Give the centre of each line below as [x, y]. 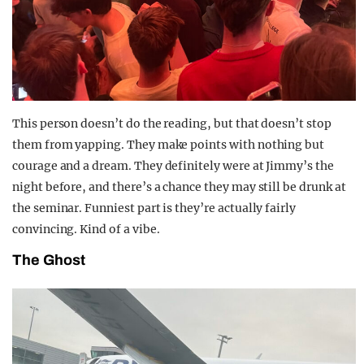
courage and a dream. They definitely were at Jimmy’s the [173, 166]
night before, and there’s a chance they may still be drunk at [179, 187]
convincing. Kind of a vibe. [86, 230]
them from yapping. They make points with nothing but [169, 145]
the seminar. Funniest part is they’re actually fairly [154, 208]
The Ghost [49, 260]
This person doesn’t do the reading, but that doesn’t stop [172, 124]
